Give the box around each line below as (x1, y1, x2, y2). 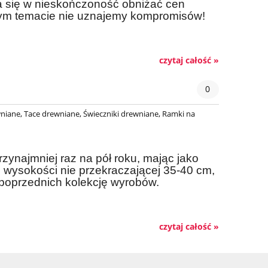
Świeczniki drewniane (83, 108, 159, 120)
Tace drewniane (24, 108, 80, 120)
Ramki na (162, 108, 195, 120)
